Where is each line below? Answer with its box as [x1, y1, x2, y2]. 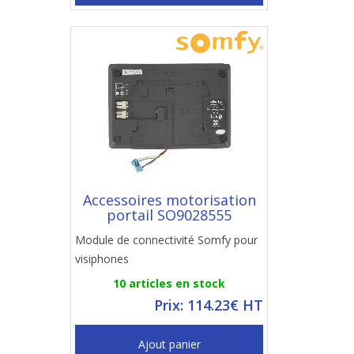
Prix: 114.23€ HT [154, 296, 263, 314]
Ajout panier [137, 337, 201, 352]
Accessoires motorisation [82, 190, 256, 209]
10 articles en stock [113, 276, 225, 291]
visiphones [75, 251, 129, 266]
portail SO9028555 [107, 205, 232, 224]
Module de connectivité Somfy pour [75, 232, 258, 247]
